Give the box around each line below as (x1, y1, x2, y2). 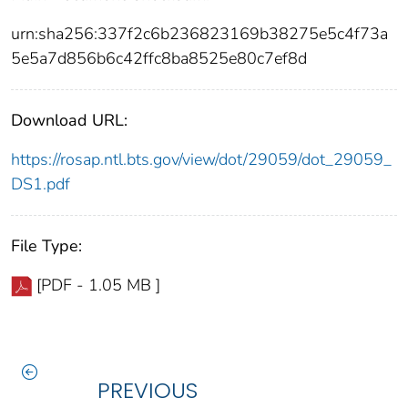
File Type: (11, 235, 82, 258)
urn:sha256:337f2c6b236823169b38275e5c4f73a (11, 23, 388, 46)
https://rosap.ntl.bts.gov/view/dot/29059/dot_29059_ (11, 148, 392, 171)
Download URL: (11, 109, 127, 132)
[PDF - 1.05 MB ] (36, 274, 160, 297)
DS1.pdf (11, 173, 70, 196)
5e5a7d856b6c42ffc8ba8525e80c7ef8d (11, 47, 307, 70)
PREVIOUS (97, 375, 198, 406)
